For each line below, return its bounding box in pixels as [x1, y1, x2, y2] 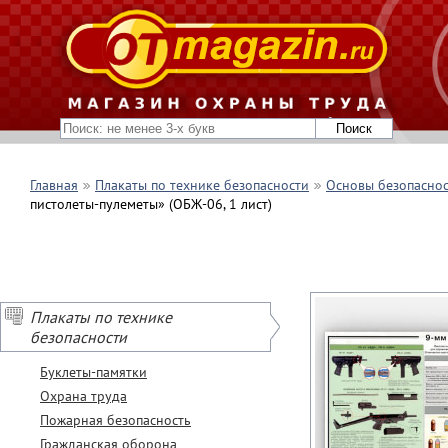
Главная [30, 176, 78, 194]
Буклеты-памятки [40, 363, 147, 381]
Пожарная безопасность [40, 411, 191, 429]
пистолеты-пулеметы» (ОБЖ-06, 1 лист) [30, 195, 272, 213]
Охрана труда [40, 387, 127, 405]
